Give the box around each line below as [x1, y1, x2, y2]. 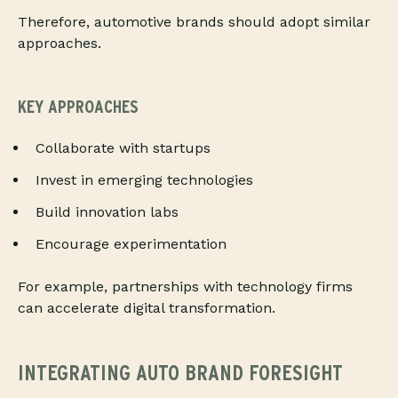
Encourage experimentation [36, 235, 227, 253]
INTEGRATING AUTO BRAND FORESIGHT [18, 360, 343, 386]
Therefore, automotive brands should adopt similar [18, 13, 370, 31]
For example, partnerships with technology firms [18, 278, 353, 296]
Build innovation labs [36, 203, 179, 221]
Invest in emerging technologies [36, 171, 253, 189]
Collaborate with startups [36, 139, 211, 157]
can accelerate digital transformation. [18, 299, 275, 317]
